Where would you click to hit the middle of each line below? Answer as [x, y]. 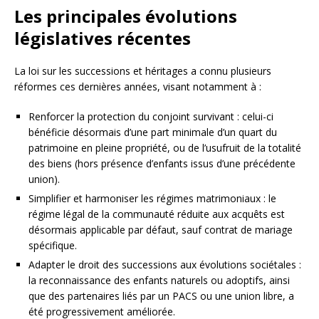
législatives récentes [103, 38]
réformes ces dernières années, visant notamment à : [138, 87]
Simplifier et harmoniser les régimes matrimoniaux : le [152, 198]
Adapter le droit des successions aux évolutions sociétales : [165, 265]
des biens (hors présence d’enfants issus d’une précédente [162, 163]
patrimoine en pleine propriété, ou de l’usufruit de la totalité [165, 148]
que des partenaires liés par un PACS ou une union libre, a [161, 296]
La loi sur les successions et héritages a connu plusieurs [143, 71]
